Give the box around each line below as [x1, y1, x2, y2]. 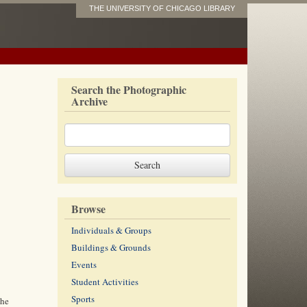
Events [71, 258, 97, 271]
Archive [71, 93, 108, 109]
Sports [71, 293, 95, 305]
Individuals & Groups [71, 224, 151, 236]
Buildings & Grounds [71, 241, 151, 254]
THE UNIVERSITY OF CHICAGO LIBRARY [88, 4, 235, 12]
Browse [71, 201, 106, 217]
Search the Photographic [71, 82, 186, 97]
